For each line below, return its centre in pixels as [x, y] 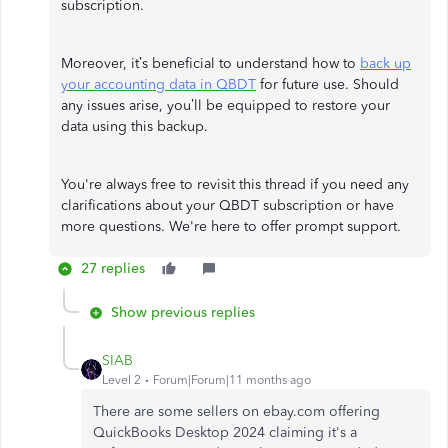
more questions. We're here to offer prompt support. [231, 226]
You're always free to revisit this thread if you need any [235, 184]
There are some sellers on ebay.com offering [236, 411]
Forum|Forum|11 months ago [232, 380]
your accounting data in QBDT [158, 84]
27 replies [113, 268]
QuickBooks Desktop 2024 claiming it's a [225, 432]
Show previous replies [183, 312]
